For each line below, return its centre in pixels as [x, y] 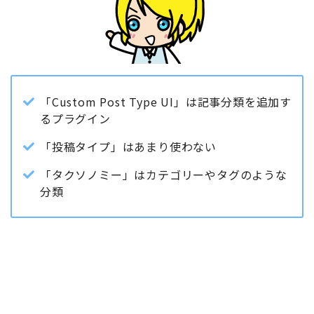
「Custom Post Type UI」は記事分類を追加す [166, 102]
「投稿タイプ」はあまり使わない [128, 147]
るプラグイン [75, 119]
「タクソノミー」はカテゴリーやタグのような [164, 175]
